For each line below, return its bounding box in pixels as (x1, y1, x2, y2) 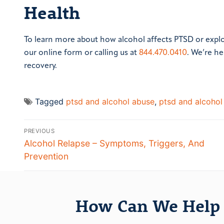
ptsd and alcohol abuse (66, 96, 154, 107)
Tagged (35, 96, 66, 107)
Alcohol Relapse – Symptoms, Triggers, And (24, 137, 204, 148)
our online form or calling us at (24, 48, 139, 57)
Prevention (24, 150, 68, 161)
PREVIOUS (24, 127, 54, 134)
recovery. (24, 61, 57, 70)
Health (24, 1, 80, 23)
